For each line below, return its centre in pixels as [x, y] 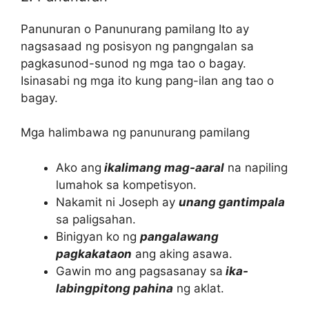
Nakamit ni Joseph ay [117, 202]
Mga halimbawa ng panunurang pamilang [135, 133]
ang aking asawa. [182, 253]
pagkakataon [94, 253]
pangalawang [179, 236]
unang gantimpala [232, 202]
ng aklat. [199, 288]
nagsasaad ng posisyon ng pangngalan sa [137, 46]
